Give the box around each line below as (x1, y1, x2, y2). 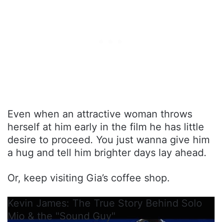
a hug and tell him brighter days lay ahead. (7, 146, 207, 159)
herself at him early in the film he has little (7, 120, 204, 133)
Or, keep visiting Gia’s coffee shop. (7, 171, 170, 184)
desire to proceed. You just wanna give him (7, 133, 210, 146)
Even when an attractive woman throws (7, 108, 192, 120)
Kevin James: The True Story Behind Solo (7, 197, 202, 209)
